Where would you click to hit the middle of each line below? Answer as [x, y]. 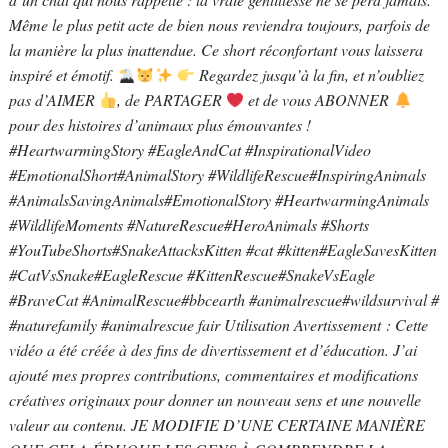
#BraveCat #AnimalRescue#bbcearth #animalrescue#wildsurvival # [223, 300]
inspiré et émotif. [63, 75]
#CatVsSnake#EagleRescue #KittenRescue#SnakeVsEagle [191, 275]
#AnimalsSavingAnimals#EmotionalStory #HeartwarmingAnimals [218, 200]
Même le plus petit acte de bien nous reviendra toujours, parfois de [219, 25]
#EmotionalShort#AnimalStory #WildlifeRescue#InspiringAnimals [217, 175]
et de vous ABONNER [319, 100]
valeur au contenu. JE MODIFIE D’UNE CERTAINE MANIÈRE [216, 425]
